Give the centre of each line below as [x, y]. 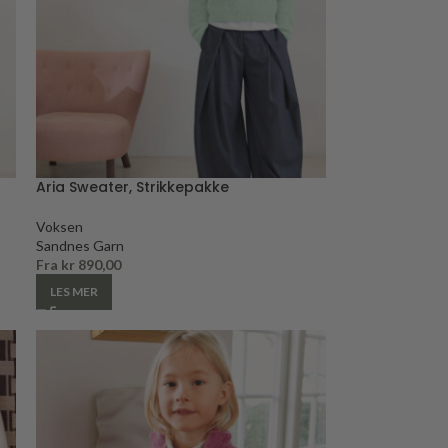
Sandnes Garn [79, 245]
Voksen [59, 226]
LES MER [73, 291]
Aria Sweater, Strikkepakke [132, 186]
